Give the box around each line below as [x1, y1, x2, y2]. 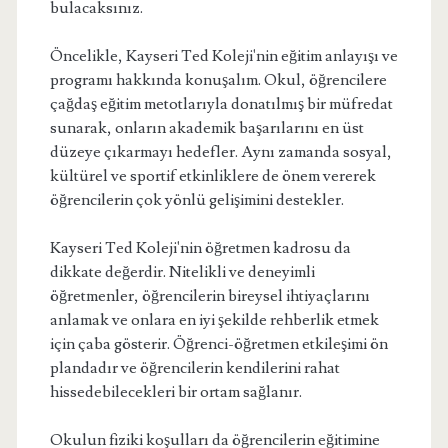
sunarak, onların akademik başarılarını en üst [49, 118, 364, 138]
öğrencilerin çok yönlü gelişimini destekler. [49, 190, 344, 210]
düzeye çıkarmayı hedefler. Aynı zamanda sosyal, [49, 142, 392, 162]
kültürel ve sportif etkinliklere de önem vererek [49, 166, 376, 186]
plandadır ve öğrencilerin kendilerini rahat [49, 358, 340, 378]
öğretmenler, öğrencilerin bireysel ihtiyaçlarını [49, 286, 370, 306]
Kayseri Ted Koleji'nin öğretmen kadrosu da [49, 238, 351, 258]
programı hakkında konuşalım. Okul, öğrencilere [49, 70, 387, 90]
